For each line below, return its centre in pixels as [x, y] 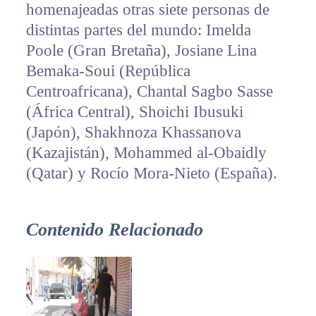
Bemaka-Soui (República [108, 71]
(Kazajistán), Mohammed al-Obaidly [146, 153]
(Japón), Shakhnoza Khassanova [133, 133]
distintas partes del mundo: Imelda [138, 30]
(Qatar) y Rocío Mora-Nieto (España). [151, 174]
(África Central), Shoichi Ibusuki [134, 112]
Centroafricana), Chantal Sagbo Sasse [149, 92]
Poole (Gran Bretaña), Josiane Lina [141, 51]
